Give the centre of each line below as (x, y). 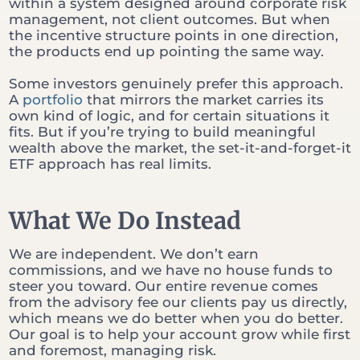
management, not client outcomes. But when (170, 20)
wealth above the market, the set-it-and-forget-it (180, 148)
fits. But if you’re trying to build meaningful (162, 132)
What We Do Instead (125, 221)
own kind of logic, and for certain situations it (169, 116)
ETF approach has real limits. (110, 164)
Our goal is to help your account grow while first (180, 335)
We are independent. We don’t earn (134, 254)
